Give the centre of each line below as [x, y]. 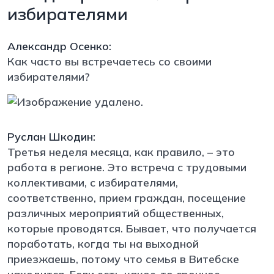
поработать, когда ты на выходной [103, 243]
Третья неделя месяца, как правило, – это [121, 152]
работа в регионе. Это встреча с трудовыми [127, 167]
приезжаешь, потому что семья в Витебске [123, 259]
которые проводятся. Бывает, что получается [132, 228]
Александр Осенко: [59, 46]
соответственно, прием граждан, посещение [127, 198]
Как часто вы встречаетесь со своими [109, 61]
